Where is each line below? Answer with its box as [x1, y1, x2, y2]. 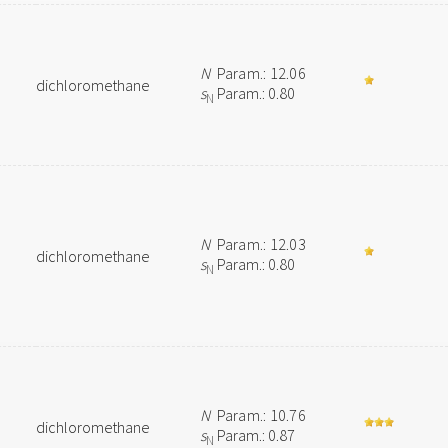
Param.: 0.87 [214, 425, 296, 445]
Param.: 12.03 [210, 234, 306, 254]
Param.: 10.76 [210, 405, 306, 425]
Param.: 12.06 [210, 63, 306, 83]
